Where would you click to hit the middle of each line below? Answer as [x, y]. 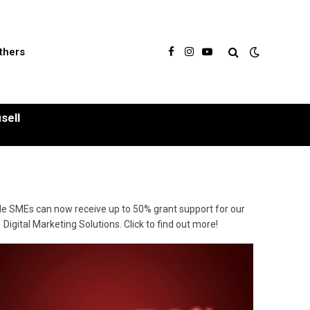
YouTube [226, 58]
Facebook [191, 58]
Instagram [210, 58]
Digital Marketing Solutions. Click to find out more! [110, 225]
